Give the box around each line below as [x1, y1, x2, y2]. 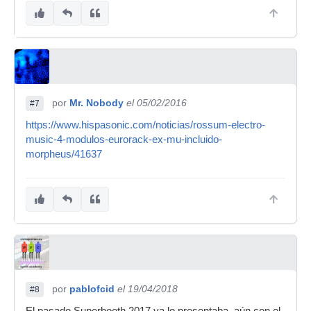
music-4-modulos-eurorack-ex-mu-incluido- [26, 133, 222, 145]
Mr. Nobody [69, 96, 124, 108]
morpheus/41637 [26, 148, 102, 160]
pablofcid [69, 283, 115, 294]
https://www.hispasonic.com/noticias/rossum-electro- [26, 119, 265, 131]
